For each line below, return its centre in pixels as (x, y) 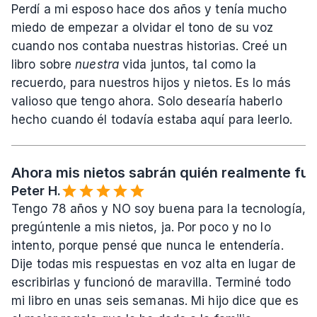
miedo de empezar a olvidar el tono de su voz (143, 28)
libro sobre (44, 65)
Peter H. (36, 191)
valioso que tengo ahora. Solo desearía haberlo (147, 102)
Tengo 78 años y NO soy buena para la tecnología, (158, 209)
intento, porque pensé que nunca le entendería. (148, 246)
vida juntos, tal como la (188, 65)
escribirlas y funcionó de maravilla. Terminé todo (151, 283)
